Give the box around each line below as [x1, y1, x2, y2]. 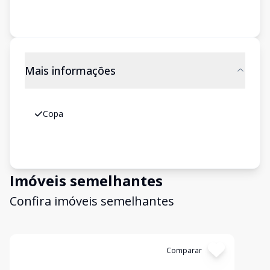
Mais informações [25, 63, 116, 78]
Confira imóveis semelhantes [10, 193, 174, 209]
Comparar [166, 245, 202, 256]
